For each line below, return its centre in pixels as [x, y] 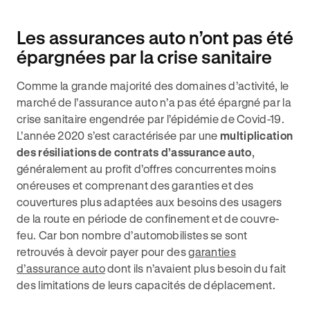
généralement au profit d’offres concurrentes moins [146, 168]
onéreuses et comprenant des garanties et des [135, 185]
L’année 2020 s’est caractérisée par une [118, 135]
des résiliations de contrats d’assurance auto [134, 152]
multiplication [257, 135]
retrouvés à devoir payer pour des [103, 252]
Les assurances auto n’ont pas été [155, 37]
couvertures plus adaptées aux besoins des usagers [149, 202]
